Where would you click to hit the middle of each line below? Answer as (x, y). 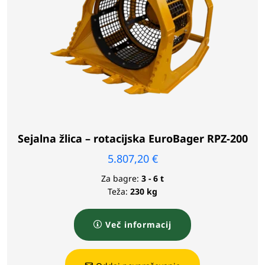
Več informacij (138, 224)
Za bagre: (120, 178)
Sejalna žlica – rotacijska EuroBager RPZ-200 (132, 138)
